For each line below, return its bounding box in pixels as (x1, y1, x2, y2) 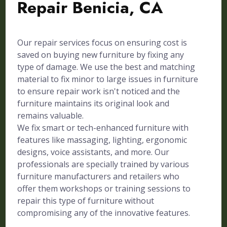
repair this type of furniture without (17, 195, 155, 206)
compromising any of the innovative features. (17, 207, 191, 218)
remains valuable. (17, 110, 84, 121)
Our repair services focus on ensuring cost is (17, 37, 187, 48)
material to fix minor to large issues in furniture (17, 73, 199, 85)
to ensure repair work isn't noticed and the (17, 86, 180, 97)
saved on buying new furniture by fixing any (17, 49, 184, 60)
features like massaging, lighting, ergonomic (17, 134, 187, 145)
